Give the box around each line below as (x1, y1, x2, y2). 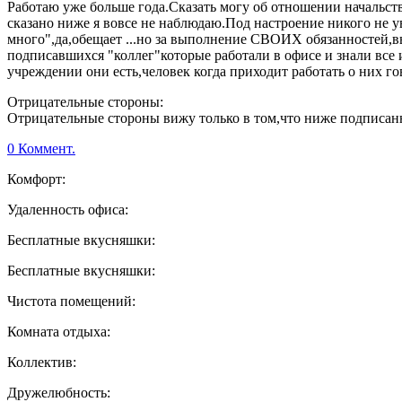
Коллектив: (7, 354, 76, 371)
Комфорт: (7, 171, 66, 188)
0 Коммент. (7, 141, 75, 157)
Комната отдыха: (7, 324, 110, 340)
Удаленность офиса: (7, 202, 128, 218)
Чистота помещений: (7, 293, 135, 310)
